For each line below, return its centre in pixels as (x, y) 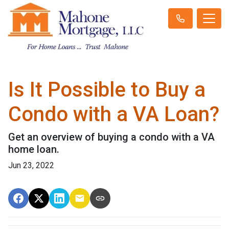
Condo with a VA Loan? (114, 114)
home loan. (34, 150)
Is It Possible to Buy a (107, 90)
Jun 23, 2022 (31, 166)
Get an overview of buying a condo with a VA (111, 137)
